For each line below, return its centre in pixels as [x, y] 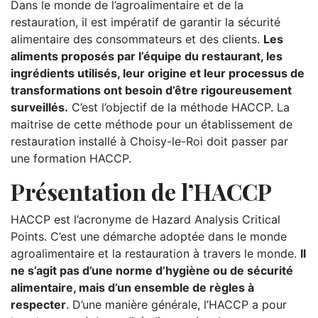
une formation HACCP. [71, 158]
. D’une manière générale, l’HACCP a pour [176, 305]
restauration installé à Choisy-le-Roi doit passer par [149, 141]
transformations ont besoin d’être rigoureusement [151, 90]
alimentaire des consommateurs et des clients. [137, 39]
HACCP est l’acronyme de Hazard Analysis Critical [146, 219]
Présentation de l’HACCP [141, 191]
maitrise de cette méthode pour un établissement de [152, 124]
